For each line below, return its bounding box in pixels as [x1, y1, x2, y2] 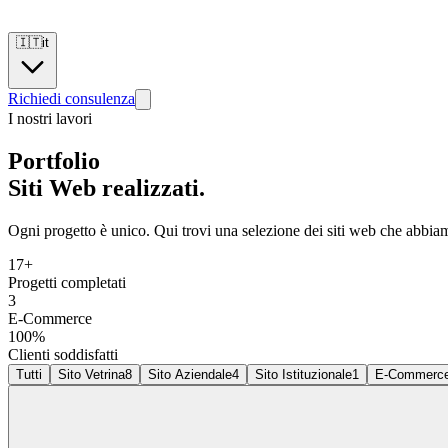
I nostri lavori [8, 110, 92, 127]
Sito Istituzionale [255, 366, 352, 382]
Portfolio [8, 147, 100, 174]
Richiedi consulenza [8, 90, 135, 107]
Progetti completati [8, 273, 126, 291]
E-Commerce [8, 309, 92, 327]
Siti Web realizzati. [8, 174, 205, 201]
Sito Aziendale [148, 366, 232, 382]
